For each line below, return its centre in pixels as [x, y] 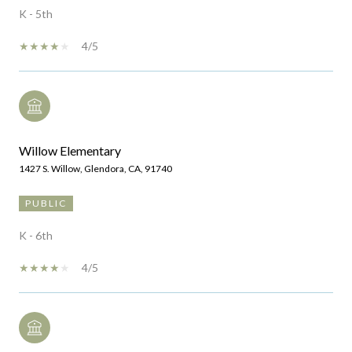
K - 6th [36, 236]
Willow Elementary [70, 151]
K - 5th [36, 14]
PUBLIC [46, 203]
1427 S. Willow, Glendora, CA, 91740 [95, 169]
